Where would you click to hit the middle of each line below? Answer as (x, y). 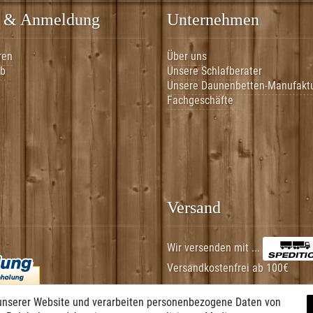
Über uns (187, 56)
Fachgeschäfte (200, 100)
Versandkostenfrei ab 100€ (228, 268)
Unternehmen (213, 19)
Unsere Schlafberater (214, 71)
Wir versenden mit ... (215, 247)
